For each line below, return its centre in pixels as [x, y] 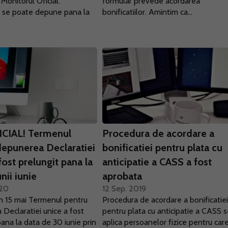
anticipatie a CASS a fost [157, 162]
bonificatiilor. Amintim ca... [148, 12]
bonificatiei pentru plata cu [163, 148]
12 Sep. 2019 [124, 189]
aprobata [122, 176]
